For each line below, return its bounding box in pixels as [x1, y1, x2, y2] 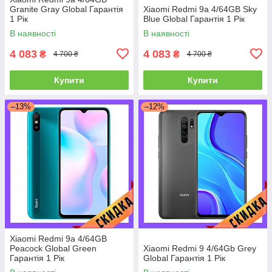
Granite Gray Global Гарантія [10, 4, 123, 14]
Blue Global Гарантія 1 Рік [143, 13, 245, 24]
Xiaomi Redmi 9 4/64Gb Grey [143, 243, 256, 253]
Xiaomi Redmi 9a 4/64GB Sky [143, 4, 257, 14]
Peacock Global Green [10, 243, 97, 253]
